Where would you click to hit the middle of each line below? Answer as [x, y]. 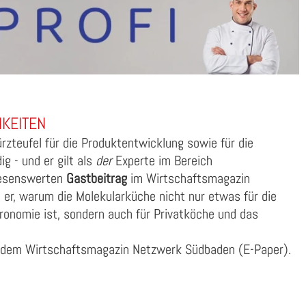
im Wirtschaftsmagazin [189, 179]
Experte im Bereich [162, 161]
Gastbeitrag [97, 179]
